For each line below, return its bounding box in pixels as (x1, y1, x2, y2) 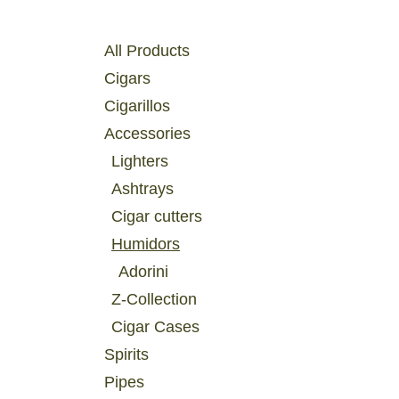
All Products (104, 42, 196, 61)
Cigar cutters (111, 208, 209, 226)
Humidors (111, 235, 184, 254)
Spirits (104, 346, 152, 364)
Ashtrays (111, 180, 178, 199)
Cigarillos (104, 97, 174, 116)
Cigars (104, 69, 151, 88)
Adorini (118, 263, 172, 281)
